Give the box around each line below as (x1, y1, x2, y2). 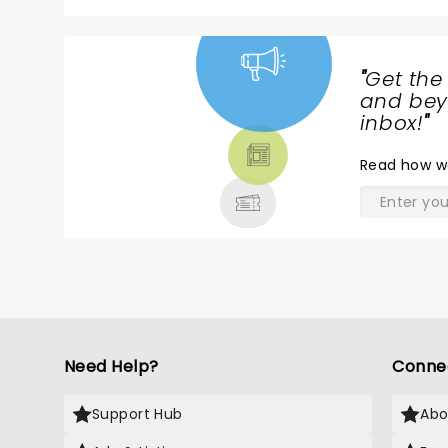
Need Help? (64, 355, 159, 378)
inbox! (359, 109, 424, 137)
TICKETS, (96, 109, 194, 141)
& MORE (96, 157, 187, 189)
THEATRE (96, 133, 196, 165)
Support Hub (92, 404, 183, 424)
